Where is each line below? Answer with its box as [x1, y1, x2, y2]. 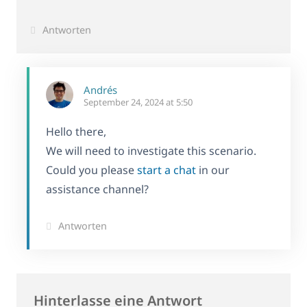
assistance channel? [46, 182, 149, 197]
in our [196, 162, 230, 178]
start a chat [137, 162, 196, 178]
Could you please [46, 162, 137, 178]
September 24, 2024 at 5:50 [84, 96, 193, 109]
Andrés [84, 83, 117, 97]
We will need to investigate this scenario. [46, 143, 256, 159]
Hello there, [46, 124, 106, 140]
